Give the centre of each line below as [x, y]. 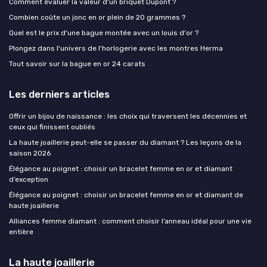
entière [21, 232]
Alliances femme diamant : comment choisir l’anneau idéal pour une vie [130, 221]
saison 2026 [30, 153]
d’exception [29, 180]
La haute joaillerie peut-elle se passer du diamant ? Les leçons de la [125, 143]
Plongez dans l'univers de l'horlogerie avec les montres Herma [116, 49]
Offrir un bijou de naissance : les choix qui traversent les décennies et [128, 117]
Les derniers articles [59, 94]
